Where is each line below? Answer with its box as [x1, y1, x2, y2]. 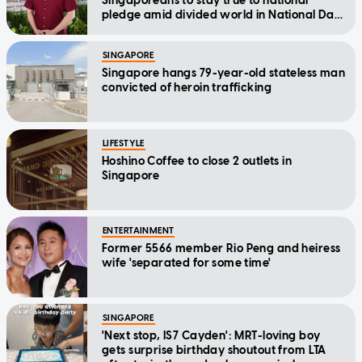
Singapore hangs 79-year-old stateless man [102, 65, 346, 80]
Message [102, 22, 151, 36]
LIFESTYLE [103, 137, 145, 149]
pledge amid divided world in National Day [102, 7, 342, 22]
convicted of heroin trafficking [102, 80, 272, 95]
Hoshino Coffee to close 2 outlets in [102, 154, 293, 168]
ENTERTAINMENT [103, 225, 175, 236]
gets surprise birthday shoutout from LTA [102, 343, 326, 357]
